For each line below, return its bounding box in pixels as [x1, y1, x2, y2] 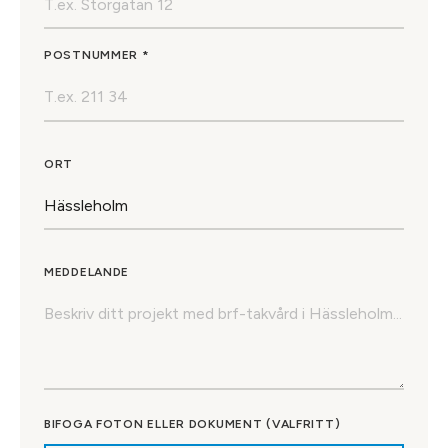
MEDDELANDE [44, 265, 130, 280]
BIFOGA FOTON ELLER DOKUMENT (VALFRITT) [44, 417, 341, 432]
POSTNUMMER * [44, 48, 150, 63]
